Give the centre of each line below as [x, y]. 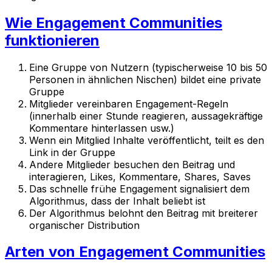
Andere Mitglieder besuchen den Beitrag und [132, 164]
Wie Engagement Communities [114, 22]
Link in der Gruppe [72, 152]
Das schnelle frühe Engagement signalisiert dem [139, 189]
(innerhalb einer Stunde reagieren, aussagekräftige [146, 116]
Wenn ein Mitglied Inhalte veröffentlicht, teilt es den [147, 140]
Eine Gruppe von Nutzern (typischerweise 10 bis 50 [148, 67]
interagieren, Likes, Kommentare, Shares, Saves [140, 176]
